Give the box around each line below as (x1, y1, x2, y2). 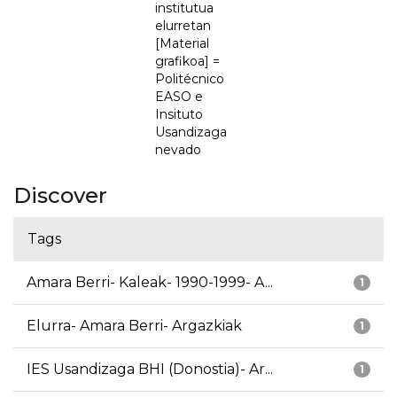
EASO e (155, 89, 203, 105)
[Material (155, 35, 209, 52)
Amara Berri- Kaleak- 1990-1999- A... (27, 274, 273, 292)
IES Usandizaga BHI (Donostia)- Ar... (27, 361, 273, 378)
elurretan (155, 18, 211, 35)
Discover (13, 183, 107, 209)
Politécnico (155, 71, 224, 88)
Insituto (155, 106, 203, 123)
